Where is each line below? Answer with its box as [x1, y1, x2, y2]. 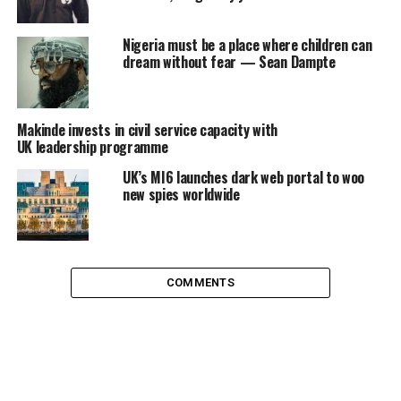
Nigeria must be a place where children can [122, 34, 372, 55]
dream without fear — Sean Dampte [122, 51, 336, 73]
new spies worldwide [122, 183, 240, 205]
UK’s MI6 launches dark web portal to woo [122, 166, 365, 188]
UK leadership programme [16, 136, 168, 158]
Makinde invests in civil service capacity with [16, 119, 277, 141]
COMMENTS [166, 276, 235, 289]
